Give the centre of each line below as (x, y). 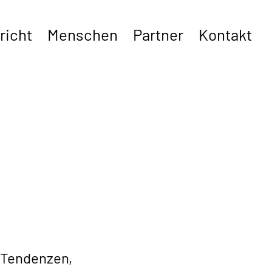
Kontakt (226, 34)
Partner (158, 34)
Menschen (83, 34)
